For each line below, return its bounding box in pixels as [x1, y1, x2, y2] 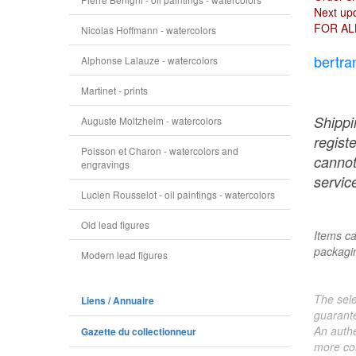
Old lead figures [81, 218, 149, 231]
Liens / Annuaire [81, 294, 154, 308]
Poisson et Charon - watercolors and [81, 144, 238, 157]
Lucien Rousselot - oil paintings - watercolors [81, 188, 275, 201]
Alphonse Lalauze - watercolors [81, 53, 218, 67]
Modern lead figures [81, 248, 168, 261]
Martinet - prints [81, 83, 148, 97]
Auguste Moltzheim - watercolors [81, 114, 222, 127]
